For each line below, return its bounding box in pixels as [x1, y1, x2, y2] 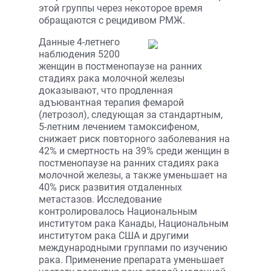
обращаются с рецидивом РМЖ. [39, 15, 185, 26]
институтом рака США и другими [39, 230, 189, 241]
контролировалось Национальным [39, 206, 197, 217]
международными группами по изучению [39, 242, 227, 253]
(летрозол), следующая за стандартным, [39, 109, 223, 120]
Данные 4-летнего [39, 36, 120, 48]
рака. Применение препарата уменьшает [39, 254, 224, 266]
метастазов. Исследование [39, 194, 162, 205]
